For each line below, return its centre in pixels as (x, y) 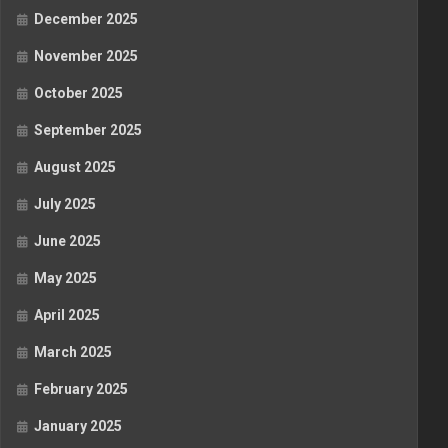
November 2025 (86, 56)
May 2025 (65, 278)
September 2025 (88, 130)
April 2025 (67, 315)
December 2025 (86, 19)
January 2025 (78, 426)
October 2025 (78, 93)
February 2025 (81, 389)
